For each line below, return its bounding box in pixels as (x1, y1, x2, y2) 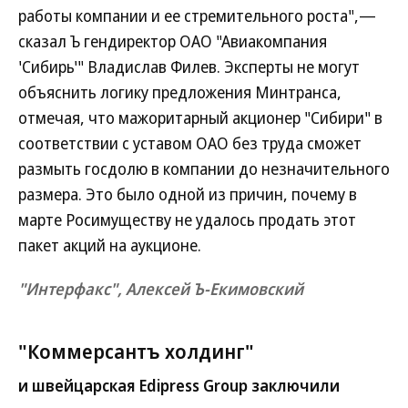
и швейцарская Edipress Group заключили (18, 374, 340, 396)
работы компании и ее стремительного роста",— (18, 5, 376, 26)
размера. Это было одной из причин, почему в (18, 183, 357, 205)
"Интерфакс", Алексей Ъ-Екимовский (18, 278, 303, 300)
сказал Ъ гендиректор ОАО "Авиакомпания (18, 30, 327, 52)
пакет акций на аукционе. (18, 234, 201, 256)
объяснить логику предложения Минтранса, (18, 81, 342, 103)
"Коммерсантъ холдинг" (18, 337, 254, 364)
